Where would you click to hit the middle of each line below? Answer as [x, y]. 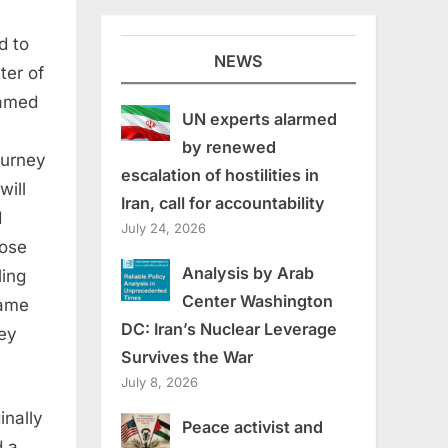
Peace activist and [252, 426]
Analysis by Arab [247, 272]
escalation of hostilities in [220, 174]
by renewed [228, 146]
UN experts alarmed [259, 118]
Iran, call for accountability [223, 202]
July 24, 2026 [163, 227]
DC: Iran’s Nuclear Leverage [229, 328]
